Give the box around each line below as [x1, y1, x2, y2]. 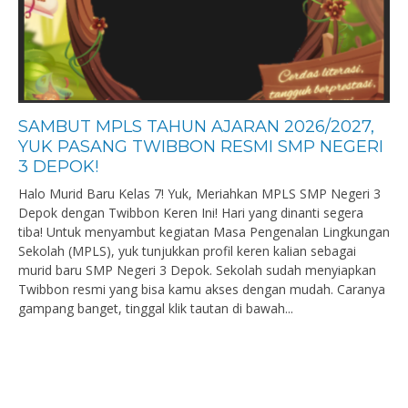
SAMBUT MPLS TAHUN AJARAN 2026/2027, [18, 117, 374, 137]
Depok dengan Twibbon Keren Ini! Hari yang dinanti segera [18, 204, 363, 221]
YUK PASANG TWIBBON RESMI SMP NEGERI [18, 137, 383, 157]
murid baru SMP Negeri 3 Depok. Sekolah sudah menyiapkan [18, 261, 376, 279]
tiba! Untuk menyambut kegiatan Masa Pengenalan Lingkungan [18, 223, 390, 240]
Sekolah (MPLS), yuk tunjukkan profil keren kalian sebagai [18, 242, 356, 260]
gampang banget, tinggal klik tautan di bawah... [18, 300, 293, 317]
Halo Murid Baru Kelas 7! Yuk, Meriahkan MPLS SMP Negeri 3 [18, 185, 381, 202]
